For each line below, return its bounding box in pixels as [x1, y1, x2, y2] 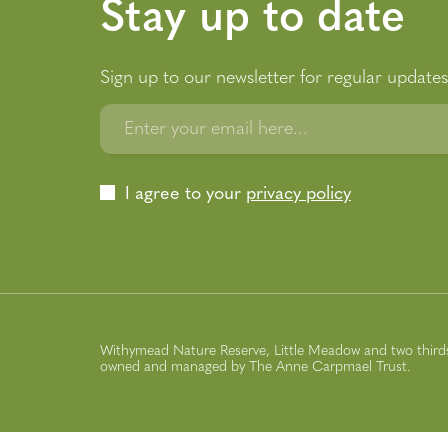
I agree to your [125, 184, 246, 204]
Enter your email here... [124, 119, 311, 139]
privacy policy [246, 184, 351, 204]
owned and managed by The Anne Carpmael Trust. [100, 359, 411, 375]
